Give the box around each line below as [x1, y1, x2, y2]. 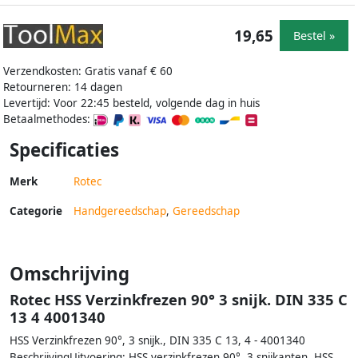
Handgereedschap [74, 203, 166, 218]
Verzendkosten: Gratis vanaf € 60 [3, 63, 173, 78]
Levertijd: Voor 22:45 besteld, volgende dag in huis [3, 95, 260, 110]
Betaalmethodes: [3, 111, 93, 126]
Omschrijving [10, 261, 129, 286]
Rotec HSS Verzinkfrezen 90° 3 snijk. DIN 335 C [10, 288, 348, 309]
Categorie [10, 203, 62, 218]
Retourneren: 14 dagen [3, 79, 122, 94]
